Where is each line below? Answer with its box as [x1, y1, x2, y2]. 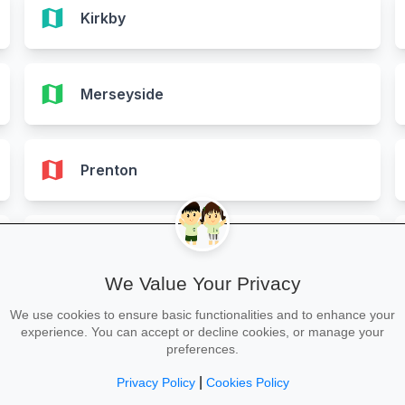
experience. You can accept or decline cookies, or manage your [21, 325, 384, 339]
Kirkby [80, 9, 126, 27]
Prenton [80, 161, 137, 179]
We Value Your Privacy [104, 273, 301, 294]
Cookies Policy [205, 376, 289, 390]
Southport [80, 237, 152, 255]
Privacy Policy [116, 376, 195, 390]
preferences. [166, 343, 239, 356]
